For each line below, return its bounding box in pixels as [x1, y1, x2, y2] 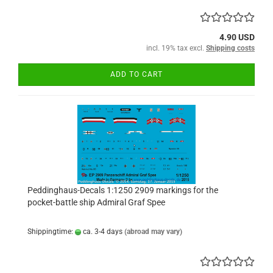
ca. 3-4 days [81, 227, 122, 236]
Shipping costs [206, 44, 255, 52]
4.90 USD [219, 32, 255, 42]
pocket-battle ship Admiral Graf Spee [27, 197, 165, 207]
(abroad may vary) [124, 227, 182, 236]
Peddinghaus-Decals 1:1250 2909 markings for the [27, 185, 218, 195]
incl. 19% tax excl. [146, 44, 206, 52]
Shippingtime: [27, 227, 75, 236]
